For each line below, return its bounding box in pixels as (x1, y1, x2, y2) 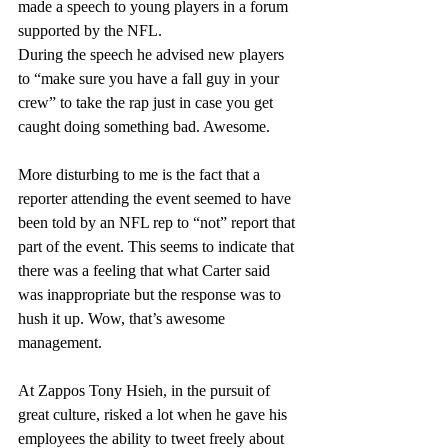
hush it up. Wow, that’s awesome (18, 310, 229, 327)
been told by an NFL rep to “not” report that (18, 214, 299, 231)
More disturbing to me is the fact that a (18, 166, 264, 183)
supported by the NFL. (18, 22, 162, 39)
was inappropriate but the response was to (18, 286, 285, 303)
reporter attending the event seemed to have (18, 190, 295, 207)
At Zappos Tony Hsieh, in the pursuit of (18, 382, 274, 399)
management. (18, 334, 102, 351)
